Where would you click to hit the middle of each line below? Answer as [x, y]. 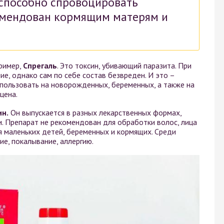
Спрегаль [40, 65]
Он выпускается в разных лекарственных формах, [95, 112]
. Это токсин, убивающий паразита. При [124, 65]
